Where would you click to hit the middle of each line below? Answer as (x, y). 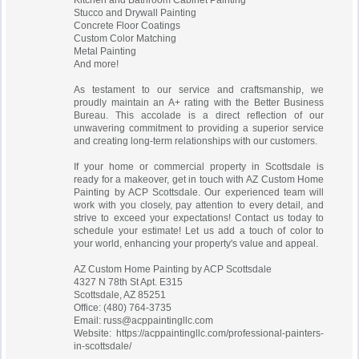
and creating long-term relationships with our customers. (196, 141)
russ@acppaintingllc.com (159, 321)
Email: (89, 321)
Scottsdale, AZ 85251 (120, 295)
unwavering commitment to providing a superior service (199, 128)
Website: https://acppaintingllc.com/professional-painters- (199, 333)
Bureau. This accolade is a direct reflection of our (199, 115)
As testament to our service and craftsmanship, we (199, 90)
